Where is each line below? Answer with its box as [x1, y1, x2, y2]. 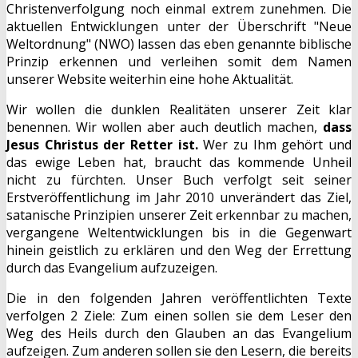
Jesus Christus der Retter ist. [6, 135, 198, 153]
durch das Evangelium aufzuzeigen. [6, 258, 217, 276]
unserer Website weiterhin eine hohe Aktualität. [6, 70, 293, 88]
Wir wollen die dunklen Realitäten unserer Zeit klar [6, 100, 352, 118]
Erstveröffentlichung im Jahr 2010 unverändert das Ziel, [6, 188, 352, 206]
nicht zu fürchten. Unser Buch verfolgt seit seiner [6, 170, 352, 189]
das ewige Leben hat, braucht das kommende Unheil [6, 153, 352, 171]
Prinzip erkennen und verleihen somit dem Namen [6, 52, 352, 70]
